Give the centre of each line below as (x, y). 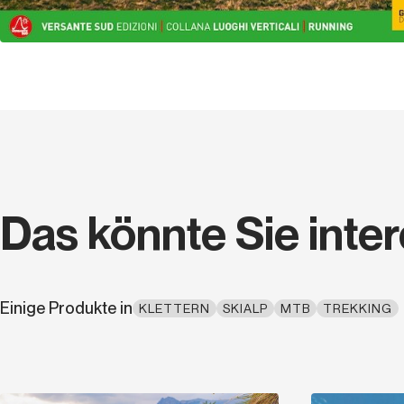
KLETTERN (174, 308)
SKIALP (245, 308)
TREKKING (358, 308)
